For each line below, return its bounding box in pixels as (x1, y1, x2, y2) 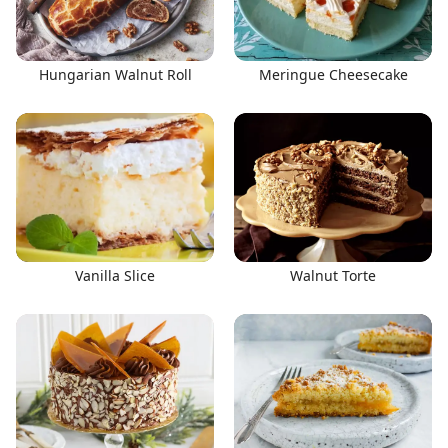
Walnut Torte (290, 265, 376, 285)
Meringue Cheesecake (258, 65, 408, 84)
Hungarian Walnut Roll (38, 65, 192, 84)
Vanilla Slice (75, 265, 155, 285)
